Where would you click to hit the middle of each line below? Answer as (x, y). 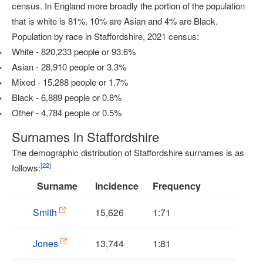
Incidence (117, 186)
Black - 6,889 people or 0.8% (67, 97)
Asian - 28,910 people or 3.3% (69, 67)
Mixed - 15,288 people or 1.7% (70, 82)
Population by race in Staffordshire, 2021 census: (105, 36)
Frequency (177, 186)
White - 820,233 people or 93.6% (74, 51)
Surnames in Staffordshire (85, 136)
